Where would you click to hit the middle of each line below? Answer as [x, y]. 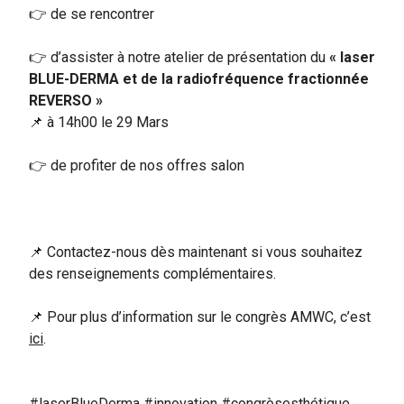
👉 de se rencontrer [92, 14]
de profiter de [92, 165]
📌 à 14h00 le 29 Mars [99, 122]
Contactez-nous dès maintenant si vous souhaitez [205, 252]
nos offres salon [190, 165]
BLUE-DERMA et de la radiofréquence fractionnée [199, 78]
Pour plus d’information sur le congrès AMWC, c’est [209, 317]
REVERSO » [66, 100]
